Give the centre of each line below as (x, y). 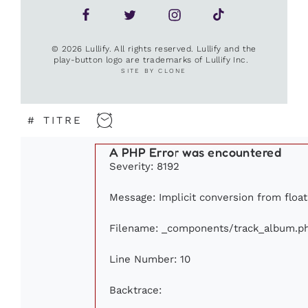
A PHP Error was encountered (196, 152)
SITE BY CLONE (154, 70)
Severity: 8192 (144, 166)
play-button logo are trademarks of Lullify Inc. (154, 59)
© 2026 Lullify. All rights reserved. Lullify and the (154, 48)
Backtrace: (135, 289)
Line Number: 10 (150, 258)
